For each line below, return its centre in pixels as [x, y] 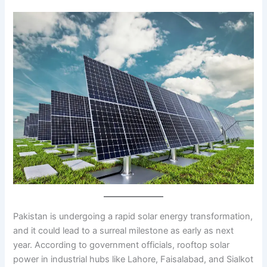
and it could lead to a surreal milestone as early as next [124, 230]
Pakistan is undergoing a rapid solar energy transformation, [133, 216]
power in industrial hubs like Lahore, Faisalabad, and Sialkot [133, 259]
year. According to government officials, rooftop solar [122, 245]
